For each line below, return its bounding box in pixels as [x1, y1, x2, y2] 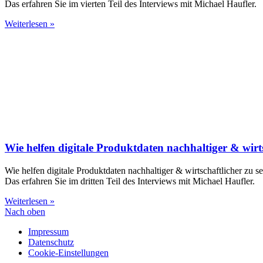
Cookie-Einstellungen [28, 247, 109, 258]
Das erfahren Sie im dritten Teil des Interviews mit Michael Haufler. [5, 176, 255, 186]
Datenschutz [28, 237, 74, 247]
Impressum [28, 226, 69, 237]
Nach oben [5, 206, 45, 217]
